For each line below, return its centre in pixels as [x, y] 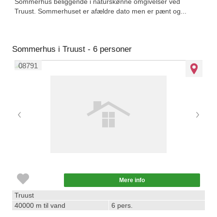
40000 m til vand [40, 205]
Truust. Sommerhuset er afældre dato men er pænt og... [101, 11]
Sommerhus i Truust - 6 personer [72, 49]
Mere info [132, 180]
